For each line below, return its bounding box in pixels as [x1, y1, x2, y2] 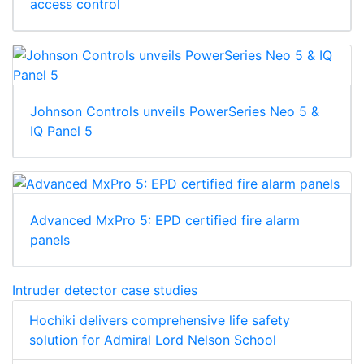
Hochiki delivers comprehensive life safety [29, 311, 290, 328]
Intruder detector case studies [12, 281, 197, 298]
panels [30, 231, 70, 248]
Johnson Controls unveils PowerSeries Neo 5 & [30, 103, 319, 120]
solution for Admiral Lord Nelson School [29, 331, 276, 348]
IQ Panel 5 [30, 123, 93, 140]
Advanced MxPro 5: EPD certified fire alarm [30, 211, 300, 228]
